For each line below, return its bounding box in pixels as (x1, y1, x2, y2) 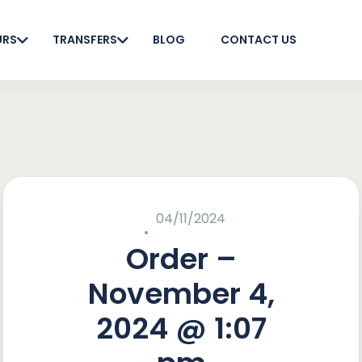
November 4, (87, 273, 275, 314)
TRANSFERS (53, 32, 118, 48)
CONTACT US (221, 32, 297, 48)
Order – (125, 238, 237, 280)
